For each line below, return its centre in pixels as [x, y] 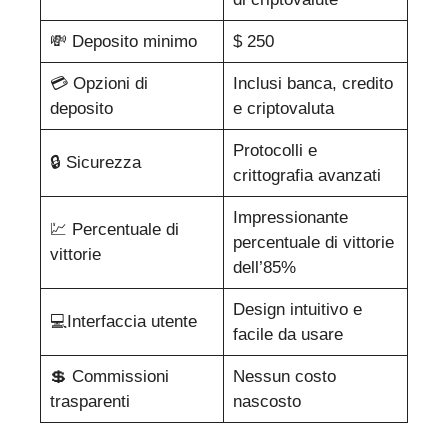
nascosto [266, 402]
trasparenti [89, 402]
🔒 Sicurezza [95, 163]
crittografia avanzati [306, 176]
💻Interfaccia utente [123, 322]
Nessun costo [284, 377]
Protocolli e [274, 151]
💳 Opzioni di [98, 84]
